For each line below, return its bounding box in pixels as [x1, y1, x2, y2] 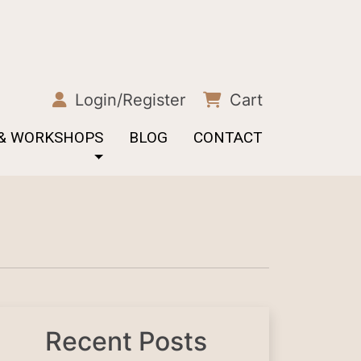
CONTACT [193, 128, 263, 147]
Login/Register [70, 90, 185, 110]
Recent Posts [44, 326, 207, 357]
